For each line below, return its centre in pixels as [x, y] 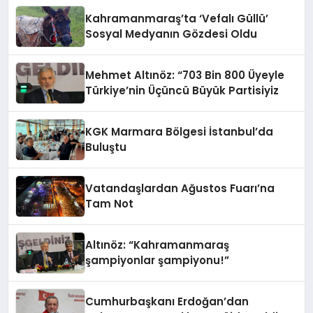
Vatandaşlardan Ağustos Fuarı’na [180, 189]
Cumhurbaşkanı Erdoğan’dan [167, 302]
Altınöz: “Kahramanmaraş [158, 245]
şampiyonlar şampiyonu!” [158, 261]
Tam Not [110, 204]
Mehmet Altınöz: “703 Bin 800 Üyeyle [185, 75]
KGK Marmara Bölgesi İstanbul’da [180, 132]
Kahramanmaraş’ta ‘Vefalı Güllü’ [177, 19]
